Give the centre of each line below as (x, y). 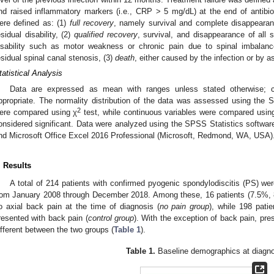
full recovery (92, 23)
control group (111, 218)
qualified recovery (106, 34)
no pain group (184, 206)
